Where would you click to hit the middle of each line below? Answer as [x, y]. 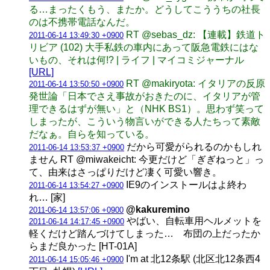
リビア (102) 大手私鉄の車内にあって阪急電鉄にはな [144, 47]
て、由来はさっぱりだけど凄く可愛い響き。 [125, 172]
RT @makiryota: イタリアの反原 [196, 83]
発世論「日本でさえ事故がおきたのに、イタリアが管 [145, 96]
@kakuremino [158, 209]
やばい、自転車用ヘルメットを [193, 221]
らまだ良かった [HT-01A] [83, 246]
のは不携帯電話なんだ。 [82, 22]
